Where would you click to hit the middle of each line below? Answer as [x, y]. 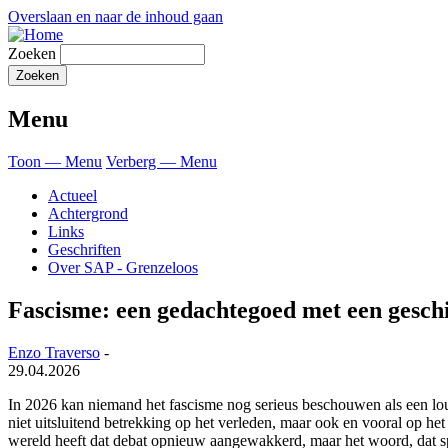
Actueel [72, 195]
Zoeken [32, 53]
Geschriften [84, 249]
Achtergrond [88, 213]
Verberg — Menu [161, 161]
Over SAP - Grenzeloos [123, 267]
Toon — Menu [55, 161]
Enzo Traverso [54, 352]
